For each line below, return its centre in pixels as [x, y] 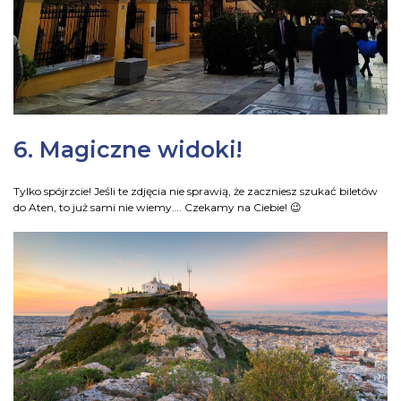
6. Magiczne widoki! [128, 149]
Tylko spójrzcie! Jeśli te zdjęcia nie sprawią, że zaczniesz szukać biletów [196, 192]
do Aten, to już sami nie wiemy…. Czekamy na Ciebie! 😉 [158, 208]
